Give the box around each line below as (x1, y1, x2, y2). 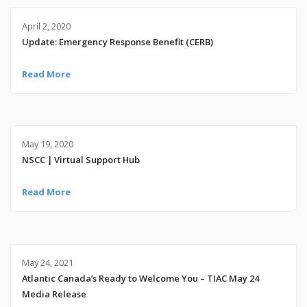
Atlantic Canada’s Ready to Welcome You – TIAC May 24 (21, 272, 259, 285)
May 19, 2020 (21, 138, 73, 151)
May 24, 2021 (21, 256, 73, 269)
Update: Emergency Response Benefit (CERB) (21, 36, 213, 49)
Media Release (21, 288, 86, 301)
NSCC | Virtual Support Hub (21, 153, 140, 167)
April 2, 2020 (21, 20, 71, 33)
